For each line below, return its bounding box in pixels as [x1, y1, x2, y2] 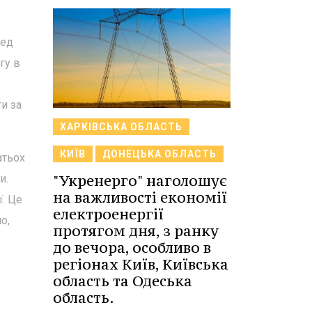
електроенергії [53, 205, 164, 224]
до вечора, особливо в [53, 238, 211, 258]
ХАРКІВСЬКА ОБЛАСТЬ [60, 121, 182, 133]
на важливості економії [53, 188, 227, 208]
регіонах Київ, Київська [53, 255, 228, 274]
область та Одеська [53, 272, 192, 291]
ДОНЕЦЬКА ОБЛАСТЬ [102, 148, 217, 160]
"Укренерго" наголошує [53, 171, 227, 191]
